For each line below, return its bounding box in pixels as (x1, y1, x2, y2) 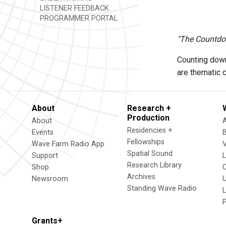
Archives (127, 173, 155, 181)
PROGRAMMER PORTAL (38, 14, 118, 23)
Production (127, 113, 169, 123)
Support (32, 151, 58, 160)
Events (32, 128, 53, 137)
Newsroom (32, 175, 68, 183)
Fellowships (127, 138, 164, 146)
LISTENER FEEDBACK (38, 4, 109, 13)
